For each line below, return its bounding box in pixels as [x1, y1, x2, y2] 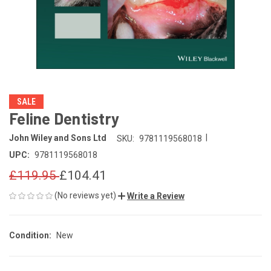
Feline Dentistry [9, 109, 119, 128]
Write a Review [127, 191, 184, 201]
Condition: [9, 230, 51, 240]
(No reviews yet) [54, 190, 116, 200]
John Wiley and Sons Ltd [9, 133, 106, 143]
